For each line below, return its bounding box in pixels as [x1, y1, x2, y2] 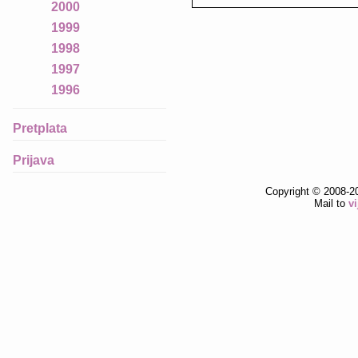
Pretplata [13, 121, 67, 135]
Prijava [13, 153, 54, 167]
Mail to [313, 197, 348, 209]
